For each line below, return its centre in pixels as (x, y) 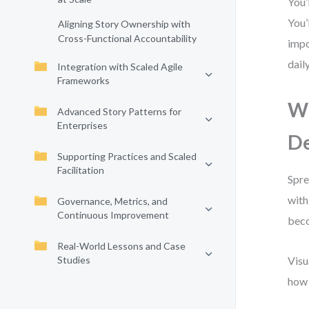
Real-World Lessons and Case (121, 246)
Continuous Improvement (113, 215)
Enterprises (82, 125)
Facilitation (81, 170)
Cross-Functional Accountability (127, 38)
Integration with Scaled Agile (120, 67)
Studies (74, 260)
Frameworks (83, 80)
